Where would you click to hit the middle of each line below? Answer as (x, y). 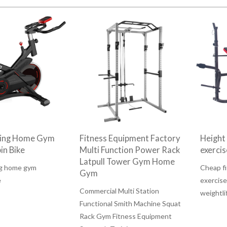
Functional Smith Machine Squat (130, 204)
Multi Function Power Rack (130, 150)
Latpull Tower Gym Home (127, 162)
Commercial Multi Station (120, 191)
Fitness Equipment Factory (130, 139)
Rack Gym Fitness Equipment (126, 216)
